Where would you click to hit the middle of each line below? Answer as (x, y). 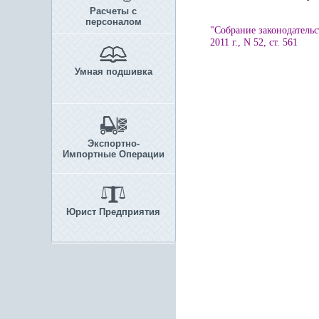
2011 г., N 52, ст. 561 (254, 42)
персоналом (113, 22)
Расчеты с (113, 11)
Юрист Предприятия (113, 212)
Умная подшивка (113, 72)
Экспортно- (113, 143)
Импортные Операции (113, 154)
